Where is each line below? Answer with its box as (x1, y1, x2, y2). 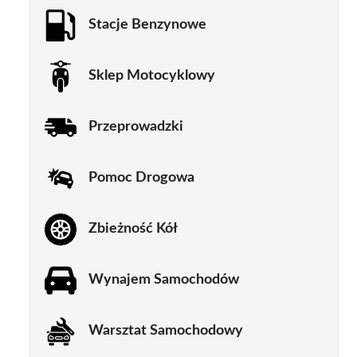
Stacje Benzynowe (88, 18, 206, 33)
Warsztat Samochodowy (88, 324, 243, 339)
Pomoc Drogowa (88, 171, 194, 186)
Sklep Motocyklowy (88, 69, 215, 84)
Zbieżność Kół (88, 222, 178, 237)
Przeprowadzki (88, 120, 183, 135)
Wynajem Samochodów (88, 273, 239, 288)
